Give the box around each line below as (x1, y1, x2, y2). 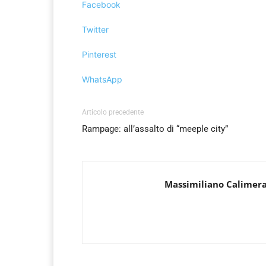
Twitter (82, 24, 109, 35)
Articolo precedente (82, 108, 144, 117)
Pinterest (82, 49, 116, 60)
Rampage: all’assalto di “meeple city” (82, 123, 228, 135)
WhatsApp (82, 74, 122, 85)
